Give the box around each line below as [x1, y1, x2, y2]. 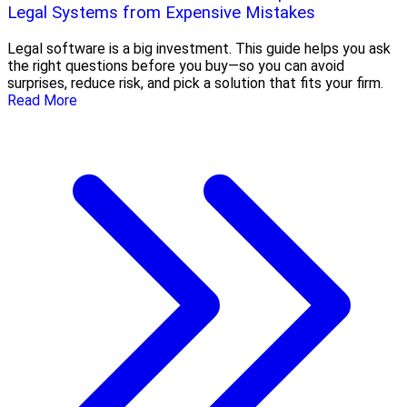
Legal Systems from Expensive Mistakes [7, 3, 315, 24]
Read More [7, 91, 77, 109]
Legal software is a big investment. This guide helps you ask [7, 39, 391, 57]
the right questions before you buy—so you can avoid [7, 56, 344, 74]
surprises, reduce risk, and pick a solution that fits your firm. [7, 74, 383, 92]
